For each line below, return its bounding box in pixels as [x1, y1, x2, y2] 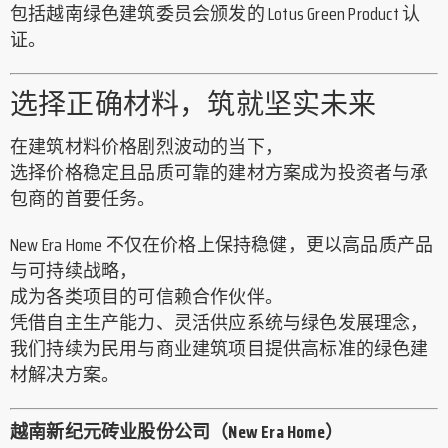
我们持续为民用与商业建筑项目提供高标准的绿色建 [10, 335, 429, 364]
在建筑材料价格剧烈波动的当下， [10, 133, 283, 162]
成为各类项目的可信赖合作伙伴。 [10, 283, 283, 312]
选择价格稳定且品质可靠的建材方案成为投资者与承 [10, 159, 429, 188]
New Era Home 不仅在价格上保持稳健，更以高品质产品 [10, 231, 434, 260]
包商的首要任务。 [10, 185, 156, 214]
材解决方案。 [10, 361, 120, 390]
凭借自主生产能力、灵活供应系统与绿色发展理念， [10, 309, 429, 338]
